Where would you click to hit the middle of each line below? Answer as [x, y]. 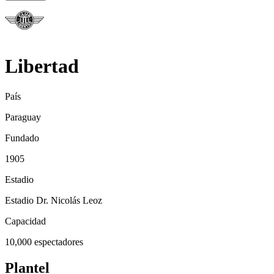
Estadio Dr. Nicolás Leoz [54, 200]
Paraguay [23, 117]
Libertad [42, 66]
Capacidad [25, 221]
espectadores [57, 242]
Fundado [22, 138]
